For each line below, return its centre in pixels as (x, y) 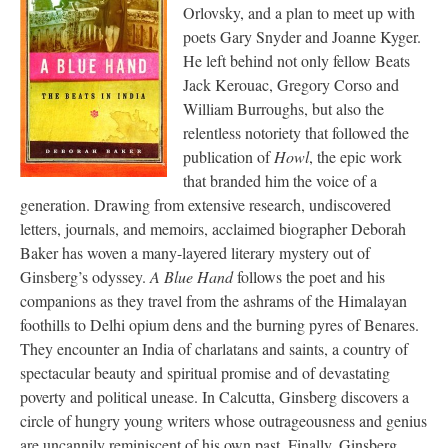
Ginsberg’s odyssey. (85, 277)
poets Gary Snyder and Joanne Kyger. (302, 37)
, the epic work (355, 157)
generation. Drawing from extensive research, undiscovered (205, 205)
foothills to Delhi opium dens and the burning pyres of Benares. (219, 325)
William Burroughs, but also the (283, 109)
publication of (228, 157)
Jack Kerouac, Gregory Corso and (291, 85)
